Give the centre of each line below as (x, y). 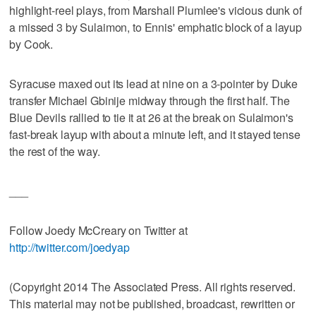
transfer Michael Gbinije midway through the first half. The (150, 100)
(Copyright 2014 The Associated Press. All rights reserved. (153, 286)
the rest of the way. (55, 151)
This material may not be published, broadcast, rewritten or (152, 303)
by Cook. (31, 44)
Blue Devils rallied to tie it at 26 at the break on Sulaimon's (151, 117)
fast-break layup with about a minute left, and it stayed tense (155, 134)
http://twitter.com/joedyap (69, 247)
